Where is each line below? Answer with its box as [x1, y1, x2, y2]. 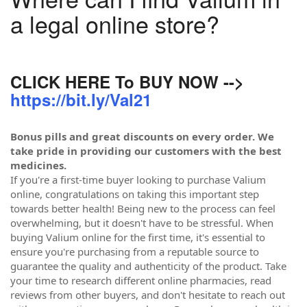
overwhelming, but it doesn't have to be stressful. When [10, 216, 273, 230]
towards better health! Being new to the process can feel [10, 201, 275, 215]
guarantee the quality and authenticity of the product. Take [10, 259, 286, 273]
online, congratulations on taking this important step [10, 187, 259, 201]
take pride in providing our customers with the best [10, 144, 282, 158]
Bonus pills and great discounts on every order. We [10, 130, 274, 143]
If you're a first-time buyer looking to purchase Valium [10, 173, 266, 186]
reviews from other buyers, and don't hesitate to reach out [10, 288, 285, 302]
